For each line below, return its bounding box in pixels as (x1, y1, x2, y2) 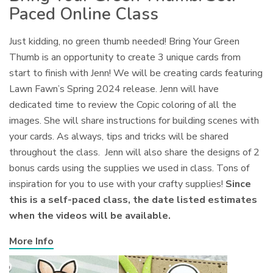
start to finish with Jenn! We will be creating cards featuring (9, 66, 263, 80)
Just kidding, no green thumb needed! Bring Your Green (9, 34, 240, 48)
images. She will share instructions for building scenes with (9, 113, 260, 127)
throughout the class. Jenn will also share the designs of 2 (9, 145, 260, 159)
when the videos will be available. (9, 208, 171, 222)
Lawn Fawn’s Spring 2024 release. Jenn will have (9, 82, 219, 96)
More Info (9, 234, 54, 248)
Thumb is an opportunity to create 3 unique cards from (9, 50, 241, 64)
